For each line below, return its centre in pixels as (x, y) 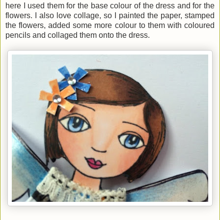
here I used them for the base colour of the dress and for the (110, 5)
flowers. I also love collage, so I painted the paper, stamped (110, 15)
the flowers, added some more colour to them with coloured (110, 25)
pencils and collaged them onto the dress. (78, 35)
